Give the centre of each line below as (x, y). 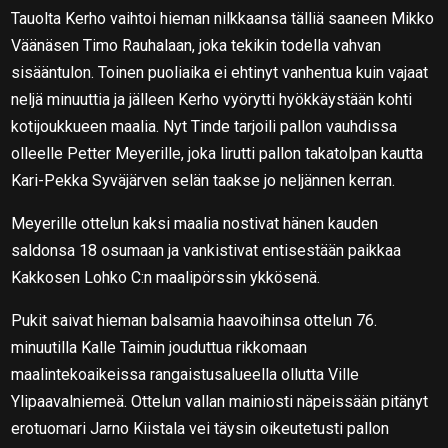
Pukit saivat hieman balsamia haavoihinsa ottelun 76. (194, 320)
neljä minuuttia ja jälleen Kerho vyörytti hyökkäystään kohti (212, 99)
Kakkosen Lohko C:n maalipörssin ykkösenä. (166, 277)
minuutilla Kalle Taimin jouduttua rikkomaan (159, 347)
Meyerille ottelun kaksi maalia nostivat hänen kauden (195, 223)
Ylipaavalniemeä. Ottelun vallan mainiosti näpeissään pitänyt (220, 401)
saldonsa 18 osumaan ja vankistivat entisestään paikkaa (206, 250)
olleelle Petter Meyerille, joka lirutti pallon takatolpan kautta (217, 153)
